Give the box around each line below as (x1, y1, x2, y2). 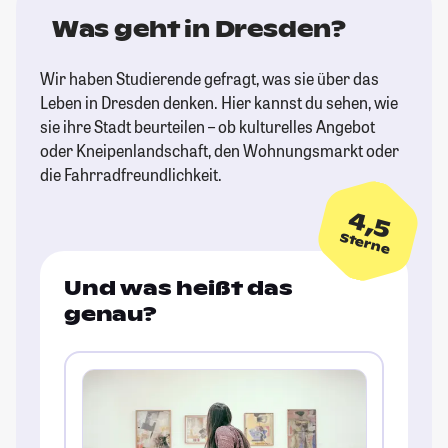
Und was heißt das (64, 275, 293, 302)
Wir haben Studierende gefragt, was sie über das (40, 68, 379, 90)
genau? (64, 301, 157, 328)
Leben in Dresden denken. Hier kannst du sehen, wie (40, 92, 398, 114)
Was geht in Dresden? (52, 15, 346, 44)
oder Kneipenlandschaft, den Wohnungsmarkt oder (40, 140, 399, 162)
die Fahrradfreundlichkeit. (40, 164, 222, 186)
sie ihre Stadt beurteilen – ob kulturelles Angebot (40, 116, 375, 138)
